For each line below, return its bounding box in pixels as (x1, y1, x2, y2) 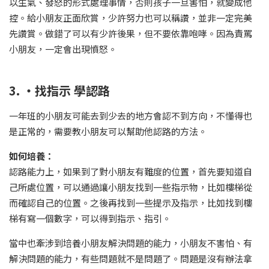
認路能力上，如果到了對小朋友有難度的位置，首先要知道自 (9, 165, 252, 178)
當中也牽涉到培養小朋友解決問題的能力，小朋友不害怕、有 (9, 237, 252, 250)
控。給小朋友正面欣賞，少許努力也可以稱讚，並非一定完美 (9, 11, 252, 25)
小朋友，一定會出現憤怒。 (9, 43, 117, 56)
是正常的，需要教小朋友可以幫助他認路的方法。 (9, 125, 207, 138)
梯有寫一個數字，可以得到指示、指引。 (9, 212, 171, 225)
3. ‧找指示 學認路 (9, 82, 110, 100)
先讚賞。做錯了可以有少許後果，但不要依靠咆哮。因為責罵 (9, 27, 252, 40)
